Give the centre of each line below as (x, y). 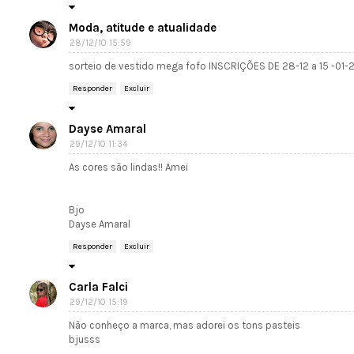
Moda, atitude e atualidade (143, 28)
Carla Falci (98, 287)
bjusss (85, 340)
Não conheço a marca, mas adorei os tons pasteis (185, 326)
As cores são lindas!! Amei (128, 168)
